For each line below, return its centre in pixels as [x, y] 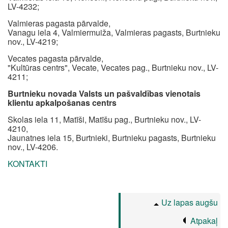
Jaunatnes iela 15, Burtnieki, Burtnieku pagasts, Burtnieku [112, 138]
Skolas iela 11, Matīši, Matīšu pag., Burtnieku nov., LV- [104, 119]
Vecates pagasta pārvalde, [55, 58]
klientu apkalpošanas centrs [62, 103]
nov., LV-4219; [33, 41]
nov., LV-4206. [33, 147]
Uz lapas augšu [190, 202]
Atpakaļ [204, 221]
